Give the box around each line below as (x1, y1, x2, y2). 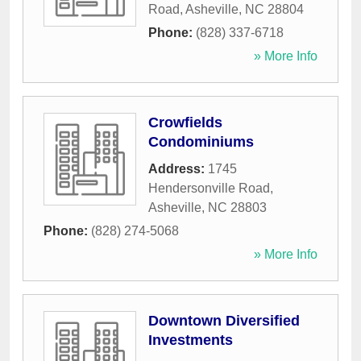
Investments (148, 332, 233, 349)
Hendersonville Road (148, 181, 270, 196)
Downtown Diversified (148, 313, 300, 330)
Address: (148, 162, 208, 176)
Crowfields (148, 114, 222, 131)
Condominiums (148, 134, 254, 151)
